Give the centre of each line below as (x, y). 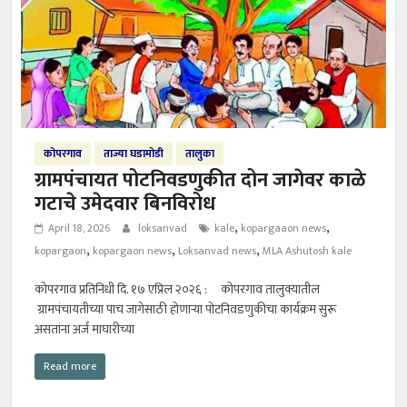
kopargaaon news (284, 228)
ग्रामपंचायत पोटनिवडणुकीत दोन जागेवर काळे (201, 181)
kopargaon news (133, 251)
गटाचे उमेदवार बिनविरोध (128, 204)
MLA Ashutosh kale (308, 251)
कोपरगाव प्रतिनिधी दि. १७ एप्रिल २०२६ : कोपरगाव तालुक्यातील (178, 290)
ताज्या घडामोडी (134, 154)
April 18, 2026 (79, 228)
